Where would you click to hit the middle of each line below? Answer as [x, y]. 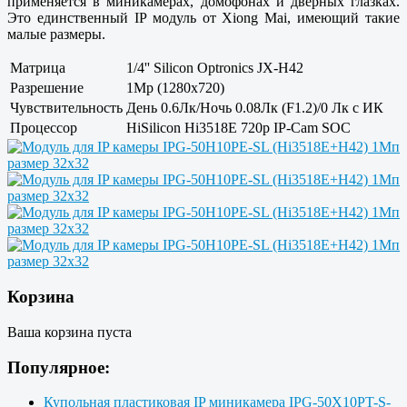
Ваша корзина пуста [69, 332]
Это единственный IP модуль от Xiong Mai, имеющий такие [203, 18]
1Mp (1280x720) [175, 88]
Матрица [38, 68]
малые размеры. [56, 35]
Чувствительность [66, 108]
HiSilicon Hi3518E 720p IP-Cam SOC [238, 128]
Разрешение [47, 88]
